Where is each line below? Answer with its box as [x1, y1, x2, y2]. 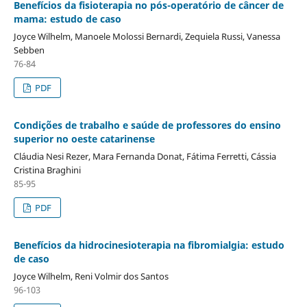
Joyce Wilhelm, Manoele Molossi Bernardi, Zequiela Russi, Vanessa [13, 29, 280, 42]
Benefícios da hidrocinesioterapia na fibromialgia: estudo [13, 238, 284, 251]
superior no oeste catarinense [13, 132, 155, 145]
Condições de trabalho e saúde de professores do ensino [13, 118, 281, 132]
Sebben [13, 43, 45, 56]
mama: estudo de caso [13, 12, 121, 25]
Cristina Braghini [13, 163, 81, 176]
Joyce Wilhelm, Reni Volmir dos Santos [13, 269, 169, 282]
